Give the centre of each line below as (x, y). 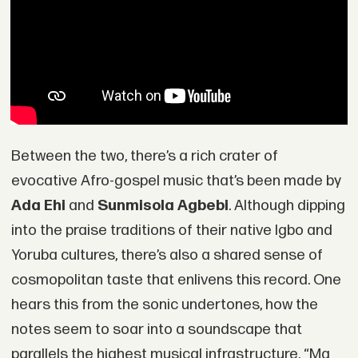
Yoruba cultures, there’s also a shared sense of (167, 255)
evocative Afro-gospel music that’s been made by (176, 181)
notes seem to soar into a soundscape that (156, 329)
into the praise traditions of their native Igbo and (171, 230)
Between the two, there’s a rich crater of (144, 156)
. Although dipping (286, 205)
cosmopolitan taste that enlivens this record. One (176, 280)
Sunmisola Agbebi (163, 205)
